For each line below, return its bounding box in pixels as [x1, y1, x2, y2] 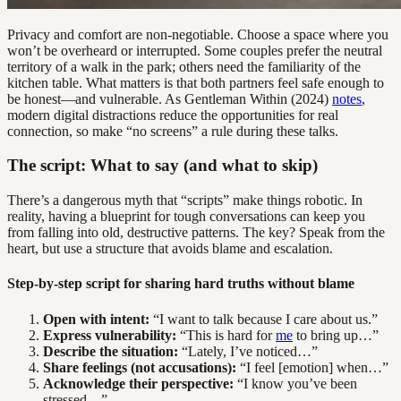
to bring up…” [293, 327, 379, 343]
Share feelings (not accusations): [43, 359, 236, 375]
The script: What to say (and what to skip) [7, 156, 318, 175]
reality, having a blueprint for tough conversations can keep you [7, 209, 365, 225]
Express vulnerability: [43, 327, 176, 343]
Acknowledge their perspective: [43, 375, 234, 391]
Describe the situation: [43, 343, 178, 359]
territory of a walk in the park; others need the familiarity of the [7, 58, 361, 74]
